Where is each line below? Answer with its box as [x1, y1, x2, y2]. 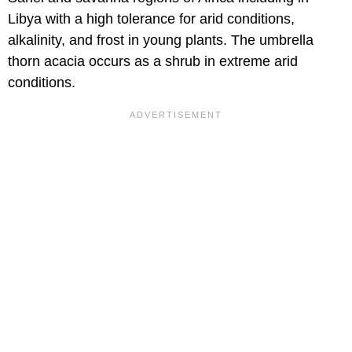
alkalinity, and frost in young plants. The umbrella [8, 32, 313, 49]
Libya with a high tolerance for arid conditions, [8, 11, 295, 27]
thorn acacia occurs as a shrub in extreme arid [8, 53, 298, 70]
